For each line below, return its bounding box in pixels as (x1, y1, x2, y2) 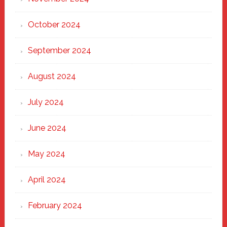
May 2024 (27, 149, 65, 159)
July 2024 (27, 97, 64, 107)
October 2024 (27, 20, 81, 29)
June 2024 (27, 123, 66, 133)
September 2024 (27, 46, 91, 55)
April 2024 (27, 175, 66, 184)
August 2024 (27, 71, 76, 81)
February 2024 (27, 201, 82, 210)
